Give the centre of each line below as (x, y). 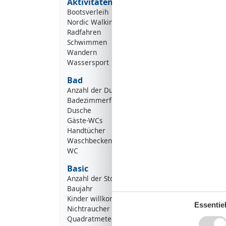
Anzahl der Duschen (100, 90)
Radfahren (84, 32)
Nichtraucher (89, 208)
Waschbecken (90, 140)
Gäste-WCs (85, 120)
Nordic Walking (92, 22)
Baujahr (80, 188)
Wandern (82, 52)
